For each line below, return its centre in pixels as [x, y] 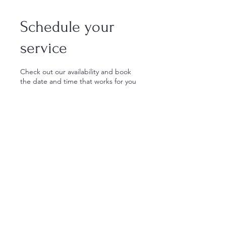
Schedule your [67, 27]
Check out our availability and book [76, 71]
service [44, 48]
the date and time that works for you [78, 81]
